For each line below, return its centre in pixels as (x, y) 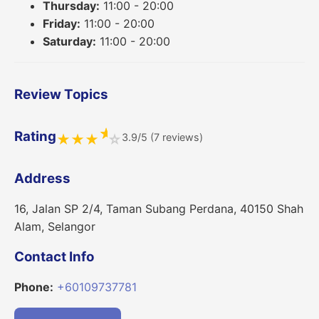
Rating (35, 137)
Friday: (62, 23)
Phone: (34, 287)
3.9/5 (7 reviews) (162, 137)
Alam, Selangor (55, 227)
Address (42, 179)
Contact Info (54, 256)
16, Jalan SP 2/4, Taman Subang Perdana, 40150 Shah (159, 209)
